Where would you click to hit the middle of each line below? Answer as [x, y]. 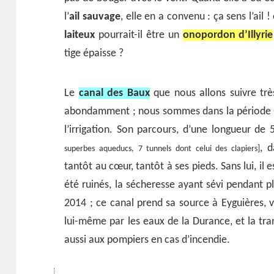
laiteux [80, 35]
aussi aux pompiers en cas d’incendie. [147, 240]
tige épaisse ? [94, 53]
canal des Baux [114, 93]
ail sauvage [95, 17]
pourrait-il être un [139, 35]
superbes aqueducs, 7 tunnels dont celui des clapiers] [162, 149]
